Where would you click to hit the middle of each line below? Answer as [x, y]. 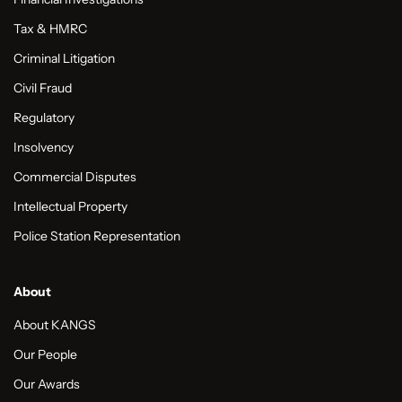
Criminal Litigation [64, 59]
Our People [45, 355]
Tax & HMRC [50, 29]
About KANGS [55, 325]
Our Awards [47, 385]
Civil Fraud [43, 88]
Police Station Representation [97, 236]
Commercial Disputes [75, 177]
